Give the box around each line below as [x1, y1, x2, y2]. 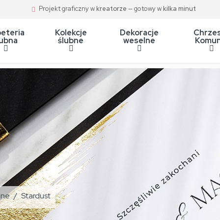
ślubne [58, 35, 84, 46]
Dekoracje [119, 27, 159, 38]
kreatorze [96, 2, 127, 11]
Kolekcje [55, 27, 87, 38]
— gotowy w [127, 2, 163, 11]
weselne [123, 35, 155, 46]
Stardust [21, 191, 51, 201]
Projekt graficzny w [37, 2, 96, 11]
